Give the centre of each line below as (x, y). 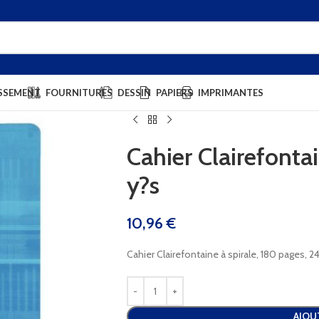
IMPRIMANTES (231, 92)
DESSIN (134, 92)
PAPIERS (174, 92)
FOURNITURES (79, 92)
